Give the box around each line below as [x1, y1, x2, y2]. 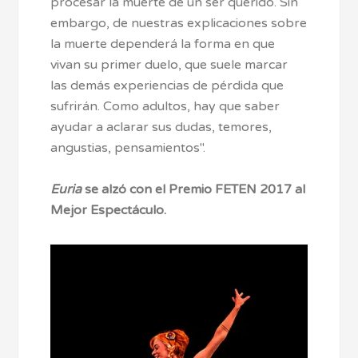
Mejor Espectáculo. [50, 201, 167, 218]
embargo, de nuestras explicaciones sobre [50, 14, 308, 31]
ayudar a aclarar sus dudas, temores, [50, 118, 272, 135]
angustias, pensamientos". [50, 139, 206, 156]
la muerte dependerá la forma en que [50, 35, 276, 52]
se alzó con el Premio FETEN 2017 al [82, 181, 306, 197]
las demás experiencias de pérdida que [50, 77, 284, 93]
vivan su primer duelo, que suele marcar [50, 56, 288, 73]
